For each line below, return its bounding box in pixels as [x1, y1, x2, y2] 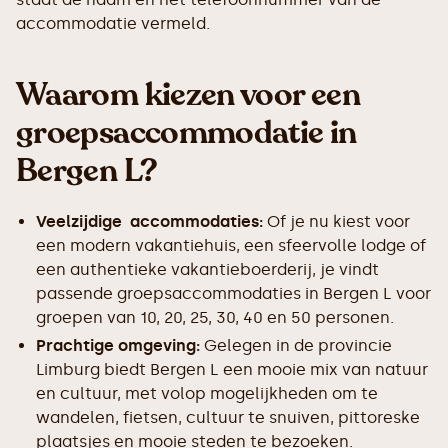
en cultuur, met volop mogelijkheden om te [36, 383, 378, 403]
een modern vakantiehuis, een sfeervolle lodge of [36, 235, 426, 255]
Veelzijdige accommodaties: [36, 211, 263, 231]
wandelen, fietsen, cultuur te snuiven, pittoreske [36, 407, 420, 427]
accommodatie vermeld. [16, 13, 210, 33]
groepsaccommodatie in [16, 110, 357, 155]
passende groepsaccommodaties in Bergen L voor [36, 283, 431, 303]
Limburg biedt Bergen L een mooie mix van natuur [36, 359, 428, 379]
